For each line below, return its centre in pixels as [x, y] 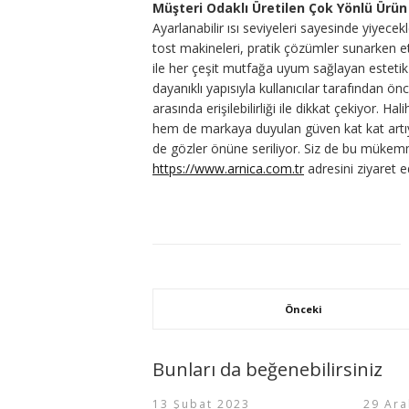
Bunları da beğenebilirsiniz [267, 369]
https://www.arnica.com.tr [228, 168]
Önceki [304, 309]
